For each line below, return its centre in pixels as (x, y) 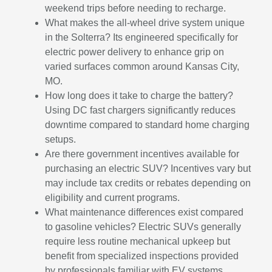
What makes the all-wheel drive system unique (145, 22)
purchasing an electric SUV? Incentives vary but (148, 168)
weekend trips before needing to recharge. (136, 8)
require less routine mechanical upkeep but (138, 241)
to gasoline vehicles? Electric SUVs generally (143, 226)
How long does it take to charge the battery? (139, 95)
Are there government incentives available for (142, 154)
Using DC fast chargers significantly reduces (141, 110)
